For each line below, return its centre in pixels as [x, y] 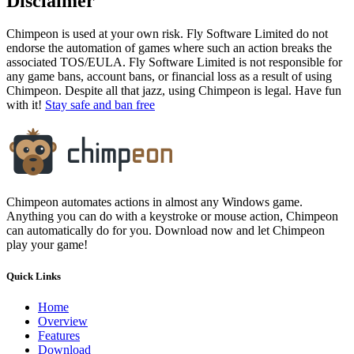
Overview [63, 321]
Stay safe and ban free [100, 105]
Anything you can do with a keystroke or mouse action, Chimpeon [172, 217]
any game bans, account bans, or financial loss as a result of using [169, 77]
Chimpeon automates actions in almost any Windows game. [154, 202]
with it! [26, 105]
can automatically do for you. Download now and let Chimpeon [166, 231]
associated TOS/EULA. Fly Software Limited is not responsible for [174, 62]
